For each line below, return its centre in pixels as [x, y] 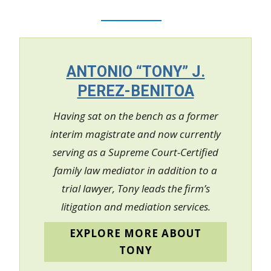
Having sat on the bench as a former [135, 116]
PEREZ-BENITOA [135, 91]
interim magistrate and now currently [135, 134]
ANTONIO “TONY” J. [135, 71]
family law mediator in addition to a [135, 170]
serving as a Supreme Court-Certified [135, 152]
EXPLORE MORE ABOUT [135, 233]
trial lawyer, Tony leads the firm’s [135, 188]
